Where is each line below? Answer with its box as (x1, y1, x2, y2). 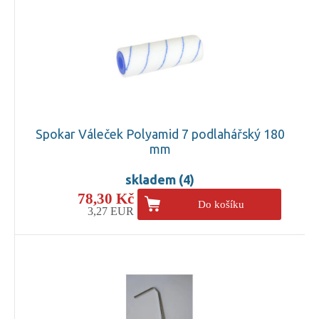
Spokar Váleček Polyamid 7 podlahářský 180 (35, 126, 285, 141)
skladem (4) (125, 172, 194, 187)
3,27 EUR (87, 204, 134, 217)
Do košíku (198, 198, 245, 210)
